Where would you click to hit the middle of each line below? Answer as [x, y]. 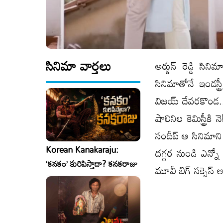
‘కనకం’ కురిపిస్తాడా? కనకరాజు [92, 164]
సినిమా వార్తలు [78, 66]
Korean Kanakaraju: [82, 150]
